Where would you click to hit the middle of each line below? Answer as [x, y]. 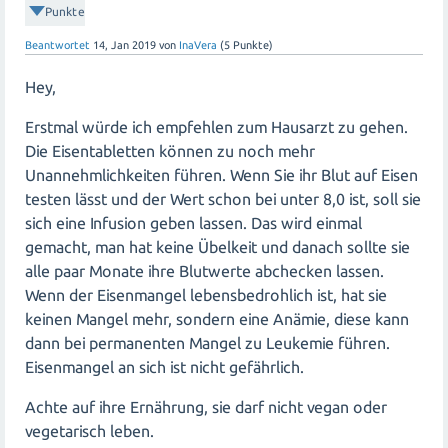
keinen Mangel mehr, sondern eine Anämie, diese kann [217, 318]
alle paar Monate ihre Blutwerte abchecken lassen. [204, 270]
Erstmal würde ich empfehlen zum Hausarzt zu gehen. [216, 126]
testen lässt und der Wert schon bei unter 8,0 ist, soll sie [223, 198]
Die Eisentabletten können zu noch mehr [170, 150]
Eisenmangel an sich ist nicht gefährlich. [164, 366]
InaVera [198, 44]
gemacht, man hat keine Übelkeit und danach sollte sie [217, 246]
